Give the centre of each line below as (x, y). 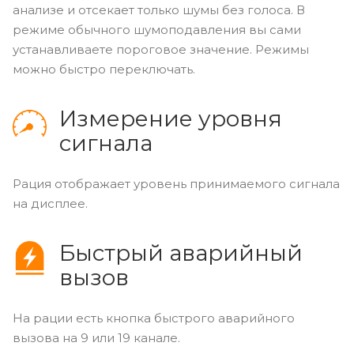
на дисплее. (50, 203)
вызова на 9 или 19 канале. (96, 337)
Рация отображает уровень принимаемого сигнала (176, 183)
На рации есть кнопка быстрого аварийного (154, 318)
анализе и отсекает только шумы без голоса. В (159, 9)
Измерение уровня (170, 118)
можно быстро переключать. (104, 69)
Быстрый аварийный (181, 252)
